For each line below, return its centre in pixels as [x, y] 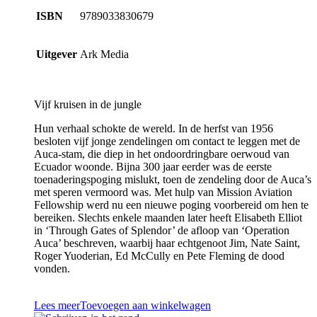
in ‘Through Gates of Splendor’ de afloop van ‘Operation [162, 231]
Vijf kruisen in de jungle [88, 105]
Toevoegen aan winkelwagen [145, 306]
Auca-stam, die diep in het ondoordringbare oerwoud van [162, 154]
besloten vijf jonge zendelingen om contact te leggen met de [167, 142]
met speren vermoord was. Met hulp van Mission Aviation [163, 192]
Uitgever [57, 54]
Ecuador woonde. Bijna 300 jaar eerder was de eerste [153, 167]
